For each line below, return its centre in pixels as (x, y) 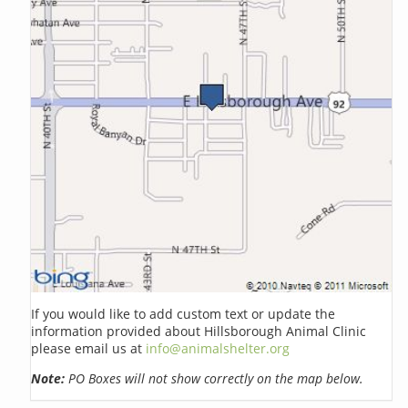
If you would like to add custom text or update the (184, 313)
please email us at (89, 348)
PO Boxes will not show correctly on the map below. (214, 378)
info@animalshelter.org (218, 348)
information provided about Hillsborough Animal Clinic (199, 331)
